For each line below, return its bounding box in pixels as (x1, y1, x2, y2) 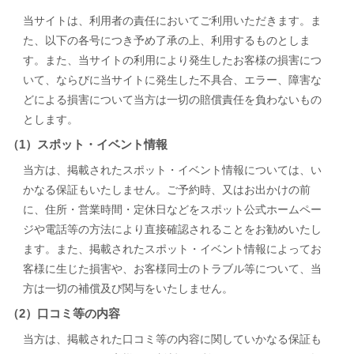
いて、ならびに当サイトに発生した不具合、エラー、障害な (22, 73, 322, 86)
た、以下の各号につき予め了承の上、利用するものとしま (22, 34, 311, 47)
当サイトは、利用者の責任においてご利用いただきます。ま (22, 14, 322, 27)
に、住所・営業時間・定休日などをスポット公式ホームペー (22, 203, 322, 216)
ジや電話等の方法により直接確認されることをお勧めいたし (22, 223, 322, 235)
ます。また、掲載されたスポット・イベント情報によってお (22, 243, 322, 255)
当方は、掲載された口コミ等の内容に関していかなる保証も (22, 333, 322, 345)
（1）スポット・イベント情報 (6, 137, 168, 151)
